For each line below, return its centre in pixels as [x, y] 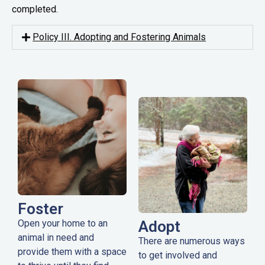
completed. [35, 9]
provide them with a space [72, 252]
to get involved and [178, 256]
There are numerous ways [192, 241]
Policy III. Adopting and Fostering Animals [119, 37]
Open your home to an [63, 224]
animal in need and [56, 238]
